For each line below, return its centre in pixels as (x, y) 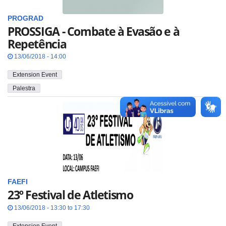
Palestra (24, 88)
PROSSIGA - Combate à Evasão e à (94, 31)
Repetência (37, 44)
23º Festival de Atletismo (70, 195)
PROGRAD (25, 18)
